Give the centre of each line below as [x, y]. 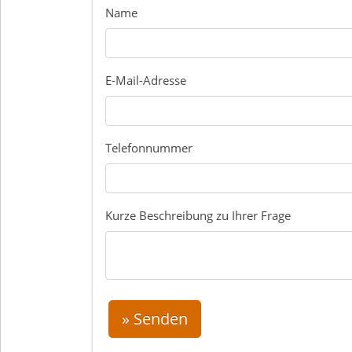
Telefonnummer [149, 148]
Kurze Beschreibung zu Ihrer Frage [198, 216]
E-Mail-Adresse [146, 81]
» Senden [155, 319]
